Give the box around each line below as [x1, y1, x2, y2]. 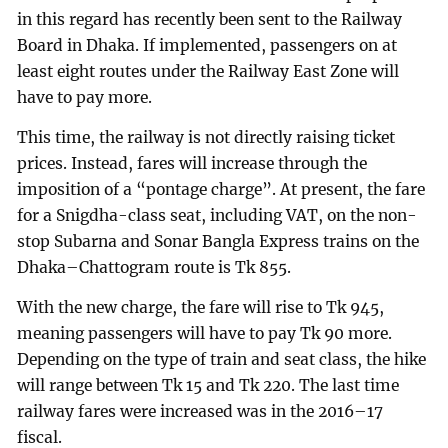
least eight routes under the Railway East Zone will [17, 62, 400, 82]
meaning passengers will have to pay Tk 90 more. [17, 323, 393, 343]
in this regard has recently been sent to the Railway [17, 10, 403, 30]
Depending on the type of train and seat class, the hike [17, 349, 427, 369]
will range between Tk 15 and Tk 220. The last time [17, 375, 400, 395]
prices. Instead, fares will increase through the [17, 153, 368, 173]
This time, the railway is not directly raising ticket [17, 127, 396, 147]
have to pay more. [17, 88, 153, 108]
